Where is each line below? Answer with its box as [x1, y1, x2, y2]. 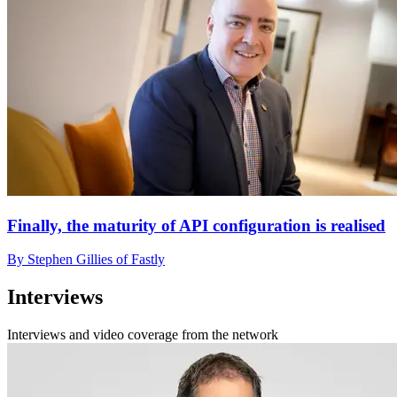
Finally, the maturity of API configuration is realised [7, 215, 385, 235]
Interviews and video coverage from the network [7, 327, 278, 343]
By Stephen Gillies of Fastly [7, 252, 165, 268]
